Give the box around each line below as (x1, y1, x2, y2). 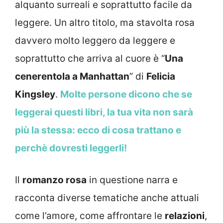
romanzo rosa (22, 174, 87, 186)
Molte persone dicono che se (60, 88, 192, 100)
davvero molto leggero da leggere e (15, 34, 175, 46)
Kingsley (15, 88, 55, 100)
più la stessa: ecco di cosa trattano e (15, 124, 181, 136)
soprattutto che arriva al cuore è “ (15, 52, 165, 64)
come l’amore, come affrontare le (15, 210, 165, 222)
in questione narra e (87, 174, 178, 186)
